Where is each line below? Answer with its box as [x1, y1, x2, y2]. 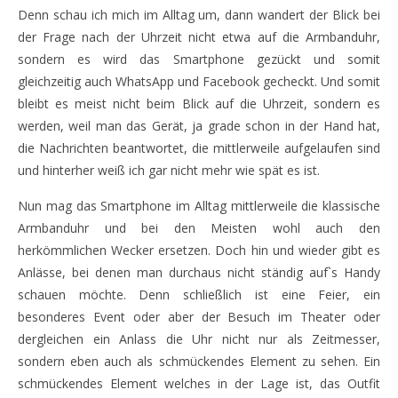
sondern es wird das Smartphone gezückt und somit [18, 51, 380, 68]
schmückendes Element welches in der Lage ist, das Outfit [18, 375, 380, 393]
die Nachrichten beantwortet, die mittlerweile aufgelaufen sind [18, 139, 380, 157]
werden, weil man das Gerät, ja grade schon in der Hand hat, [18, 117, 380, 135]
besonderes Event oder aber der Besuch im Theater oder [18, 308, 380, 326]
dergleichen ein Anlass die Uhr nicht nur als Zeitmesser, [18, 330, 380, 348]
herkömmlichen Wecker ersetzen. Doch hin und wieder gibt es [18, 242, 380, 259]
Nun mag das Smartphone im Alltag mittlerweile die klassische [18, 197, 380, 215]
